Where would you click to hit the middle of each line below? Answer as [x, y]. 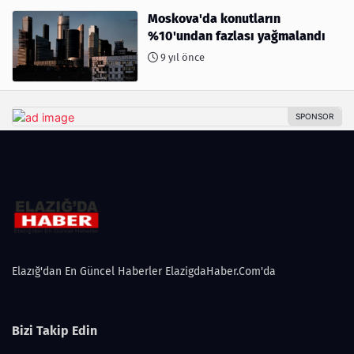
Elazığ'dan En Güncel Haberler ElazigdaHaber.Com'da [144, 272]
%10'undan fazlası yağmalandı [237, 36]
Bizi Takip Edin [55, 331]
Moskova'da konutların [214, 19]
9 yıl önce [181, 58]
